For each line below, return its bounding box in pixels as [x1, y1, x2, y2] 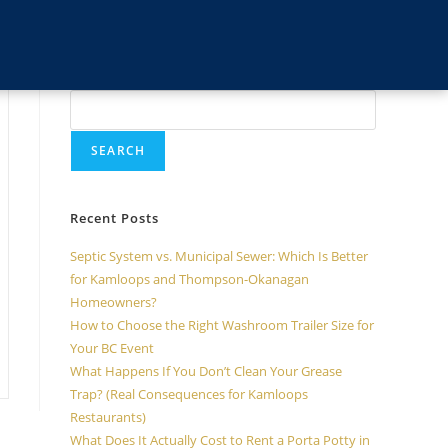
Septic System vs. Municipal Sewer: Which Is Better [70, 247, 368, 265]
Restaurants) [70, 408, 146, 426]
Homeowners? [70, 293, 157, 311]
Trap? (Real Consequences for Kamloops [70, 385, 308, 403]
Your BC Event [70, 339, 154, 357]
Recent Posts [70, 209, 159, 227]
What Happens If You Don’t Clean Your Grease [70, 362, 342, 380]
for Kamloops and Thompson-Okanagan [70, 270, 309, 288]
